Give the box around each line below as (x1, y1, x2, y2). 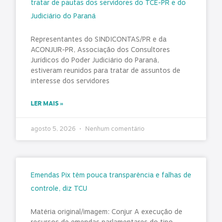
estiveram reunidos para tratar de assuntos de (31, 65, 180, 76)
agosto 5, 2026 (31, 124, 77, 133)
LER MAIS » (31, 99, 63, 108)
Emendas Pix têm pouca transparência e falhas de (31, 169, 191, 180)
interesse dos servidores (31, 75, 110, 86)
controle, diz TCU (31, 183, 87, 194)
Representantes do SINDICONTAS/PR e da (31, 34, 166, 45)
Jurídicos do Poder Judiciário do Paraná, (31, 55, 159, 65)
